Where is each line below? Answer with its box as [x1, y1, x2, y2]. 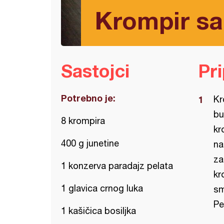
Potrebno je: [61, 92, 115, 103]
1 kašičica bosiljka [61, 205, 136, 216]
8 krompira [61, 115, 105, 126]
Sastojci [61, 60, 129, 81]
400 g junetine [61, 138, 119, 148]
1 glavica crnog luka [61, 183, 143, 193]
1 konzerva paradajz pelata [61, 160, 173, 171]
